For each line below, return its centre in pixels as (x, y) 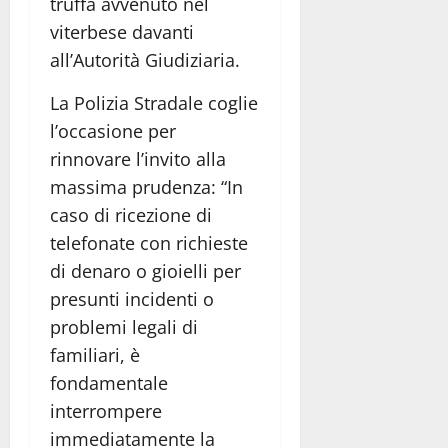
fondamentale (109, 382)
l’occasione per (113, 130)
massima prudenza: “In (146, 186)
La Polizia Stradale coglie (154, 102)
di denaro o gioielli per (145, 270)
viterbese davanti (122, 31)
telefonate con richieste (149, 242)
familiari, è (95, 354)
